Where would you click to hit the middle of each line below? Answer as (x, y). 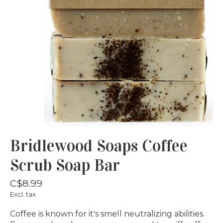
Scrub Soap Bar (65, 165)
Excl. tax (23, 194)
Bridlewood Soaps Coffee (99, 146)
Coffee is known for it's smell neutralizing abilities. (107, 214)
